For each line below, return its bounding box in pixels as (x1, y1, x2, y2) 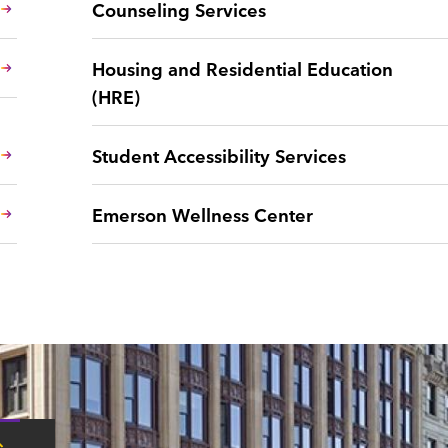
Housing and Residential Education (91, 54, 393, 81)
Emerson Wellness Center (91, 200, 313, 227)
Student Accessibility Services (91, 141, 346, 168)
